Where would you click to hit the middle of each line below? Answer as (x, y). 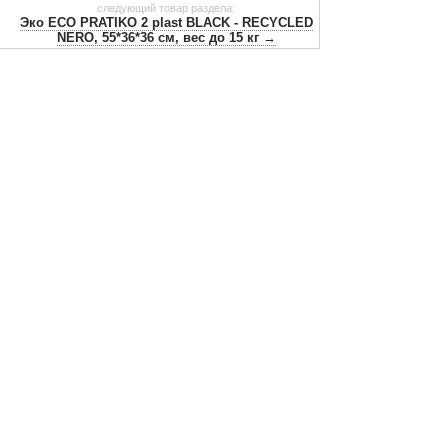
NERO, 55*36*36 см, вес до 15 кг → (166, 38)
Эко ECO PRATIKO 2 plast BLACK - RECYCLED (166, 23)
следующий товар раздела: (166, 8)
